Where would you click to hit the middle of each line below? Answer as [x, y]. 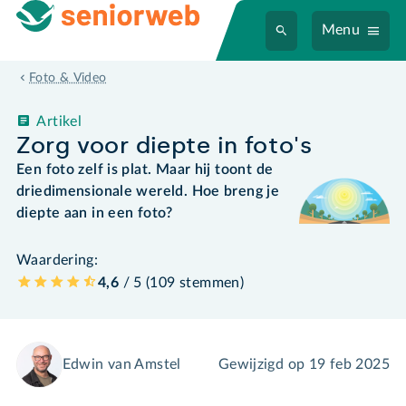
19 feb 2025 [349, 365]
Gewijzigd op [263, 365]
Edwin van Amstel [121, 365]
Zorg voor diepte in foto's [164, 145]
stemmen [210, 282]
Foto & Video [68, 78]
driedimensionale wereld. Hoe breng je [148, 191]
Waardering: [58, 260]
